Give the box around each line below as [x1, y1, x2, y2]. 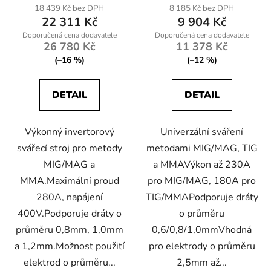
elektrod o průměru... [23, 256, 116, 270]
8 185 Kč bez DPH [169, 3, 234, 15]
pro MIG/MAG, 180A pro [148, 174, 256, 188]
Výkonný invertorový [24, 125, 114, 139]
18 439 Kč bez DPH [34, 3, 104, 15]
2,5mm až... [177, 256, 227, 270]
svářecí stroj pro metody [16, 142, 122, 155]
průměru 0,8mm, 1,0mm [15, 223, 123, 237]
